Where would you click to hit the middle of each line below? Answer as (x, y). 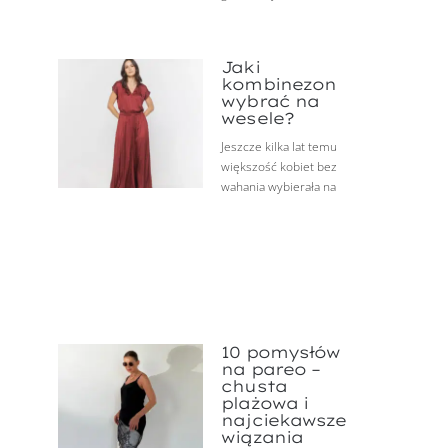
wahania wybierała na (279, 187)
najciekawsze (284, 420)
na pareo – (271, 369)
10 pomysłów (281, 352)
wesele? (257, 118)
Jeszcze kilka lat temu (279, 147)
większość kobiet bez (279, 167)
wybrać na (270, 101)
